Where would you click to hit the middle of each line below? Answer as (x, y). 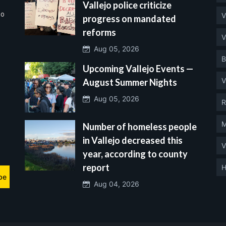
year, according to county (135, 154)
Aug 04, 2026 (115, 184)
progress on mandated (129, 18)
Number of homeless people (140, 126)
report (96, 167)
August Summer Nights (130, 82)
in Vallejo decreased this (133, 140)
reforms (99, 32)
